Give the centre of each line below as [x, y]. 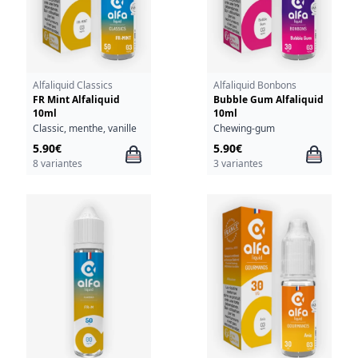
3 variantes [238, 163]
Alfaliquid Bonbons [255, 86]
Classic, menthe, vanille [84, 128]
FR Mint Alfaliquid [76, 100]
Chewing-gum [244, 128]
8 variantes [57, 163]
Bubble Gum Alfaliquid [268, 100]
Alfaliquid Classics [72, 86]
